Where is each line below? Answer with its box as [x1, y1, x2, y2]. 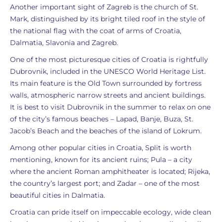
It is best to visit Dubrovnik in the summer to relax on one [10, 103, 211, 111]
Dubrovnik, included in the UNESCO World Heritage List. [10, 67, 206, 76]
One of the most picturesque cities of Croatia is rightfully [10, 55, 208, 64]
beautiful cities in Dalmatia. [10, 191, 105, 200]
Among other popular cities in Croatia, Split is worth [10, 143, 191, 152]
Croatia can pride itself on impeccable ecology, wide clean [10, 208, 211, 217]
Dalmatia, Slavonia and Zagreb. [10, 38, 118, 47]
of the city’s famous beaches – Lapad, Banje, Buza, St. [10, 114, 193, 123]
